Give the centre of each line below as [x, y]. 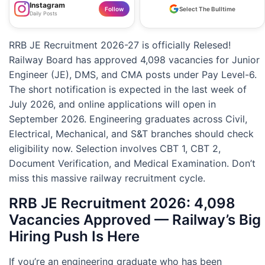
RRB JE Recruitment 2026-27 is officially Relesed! [120, 45]
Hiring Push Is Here [74, 236]
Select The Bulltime [208, 9]
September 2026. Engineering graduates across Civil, [128, 119]
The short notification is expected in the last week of [128, 89]
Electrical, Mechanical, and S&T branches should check [131, 133]
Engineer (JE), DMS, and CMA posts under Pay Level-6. [133, 74]
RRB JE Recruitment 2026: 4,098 [122, 203]
